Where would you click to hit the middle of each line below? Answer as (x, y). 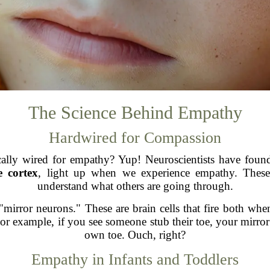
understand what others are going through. (135, 186)
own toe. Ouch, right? (135, 234)
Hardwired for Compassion (135, 137)
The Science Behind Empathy (135, 112)
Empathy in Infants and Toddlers (135, 259)
